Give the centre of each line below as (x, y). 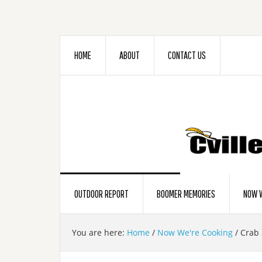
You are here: (99, 232)
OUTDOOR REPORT (101, 194)
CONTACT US (187, 55)
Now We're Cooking (195, 232)
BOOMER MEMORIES (186, 194)
